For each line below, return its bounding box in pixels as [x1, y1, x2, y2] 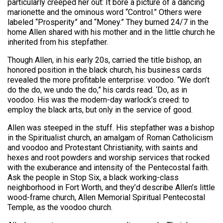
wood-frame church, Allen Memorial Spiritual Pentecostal [7, 193, 205, 203]
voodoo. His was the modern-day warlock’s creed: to [7, 95, 189, 105]
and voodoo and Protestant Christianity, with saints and [7, 143, 198, 153]
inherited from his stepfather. [7, 37, 108, 47]
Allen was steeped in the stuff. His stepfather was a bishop [7, 123, 215, 133]
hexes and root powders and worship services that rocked [7, 153, 210, 163]
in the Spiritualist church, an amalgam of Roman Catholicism [7, 133, 213, 143]
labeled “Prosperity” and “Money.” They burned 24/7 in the [7, 17, 209, 27]
